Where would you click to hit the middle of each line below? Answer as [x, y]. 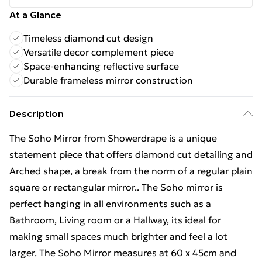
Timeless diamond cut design [88, 38]
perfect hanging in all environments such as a [110, 204]
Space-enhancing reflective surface [101, 66]
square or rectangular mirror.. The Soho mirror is [116, 187]
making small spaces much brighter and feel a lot [118, 236]
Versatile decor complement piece [99, 52]
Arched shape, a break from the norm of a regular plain [131, 171]
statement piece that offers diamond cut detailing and [131, 154]
